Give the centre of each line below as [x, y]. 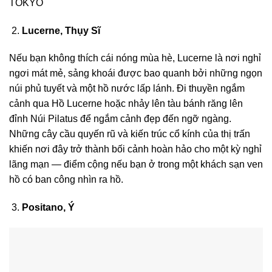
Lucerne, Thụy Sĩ [61, 30]
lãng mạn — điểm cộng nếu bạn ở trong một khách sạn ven [136, 165]
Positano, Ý [48, 208]
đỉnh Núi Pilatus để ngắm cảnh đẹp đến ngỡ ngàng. [120, 119]
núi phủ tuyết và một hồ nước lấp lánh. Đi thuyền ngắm [127, 89]
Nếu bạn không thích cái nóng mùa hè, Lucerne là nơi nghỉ [135, 58]
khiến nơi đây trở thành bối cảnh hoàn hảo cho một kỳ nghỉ [135, 149]
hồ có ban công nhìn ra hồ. [66, 180]
